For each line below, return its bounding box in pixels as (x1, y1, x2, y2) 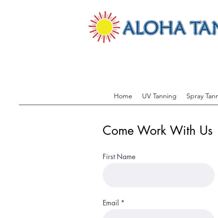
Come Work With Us (103, 123, 213, 138)
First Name (103, 152, 135, 161)
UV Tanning (142, 91, 177, 100)
